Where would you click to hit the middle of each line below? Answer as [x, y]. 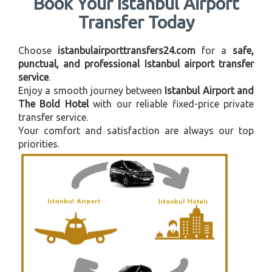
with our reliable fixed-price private [171, 104]
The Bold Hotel [53, 104]
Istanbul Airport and [209, 90]
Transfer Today [136, 22]
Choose [38, 50]
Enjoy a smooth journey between [92, 90]
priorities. [39, 144]
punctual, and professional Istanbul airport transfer [136, 63]
